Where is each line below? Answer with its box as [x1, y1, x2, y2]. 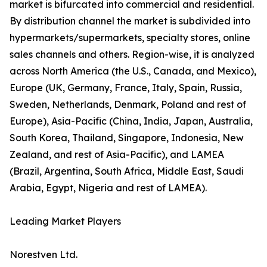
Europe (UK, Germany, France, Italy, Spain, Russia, [10, 82, 242, 94]
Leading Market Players [10, 215, 121, 228]
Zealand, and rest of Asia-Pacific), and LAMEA [10, 148, 224, 161]
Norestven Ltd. [10, 249, 77, 261]
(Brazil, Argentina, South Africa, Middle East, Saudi [10, 165, 244, 178]
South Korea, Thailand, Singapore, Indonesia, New [10, 132, 244, 144]
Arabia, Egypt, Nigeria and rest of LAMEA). [10, 182, 207, 194]
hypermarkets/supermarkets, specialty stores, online [10, 32, 250, 44]
